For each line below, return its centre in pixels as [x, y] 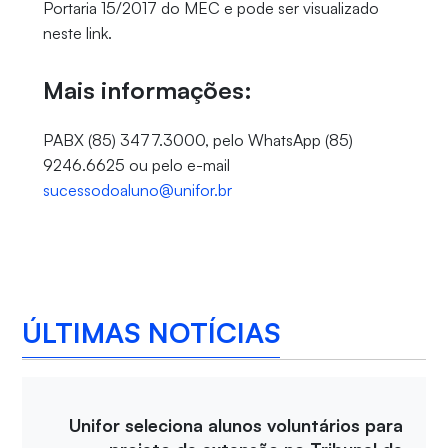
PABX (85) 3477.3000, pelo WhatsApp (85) [197, 140]
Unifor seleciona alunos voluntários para [236, 425]
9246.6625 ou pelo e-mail [136, 165]
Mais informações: [147, 90]
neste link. [77, 33]
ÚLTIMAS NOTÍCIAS [151, 332]
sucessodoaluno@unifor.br [137, 190]
